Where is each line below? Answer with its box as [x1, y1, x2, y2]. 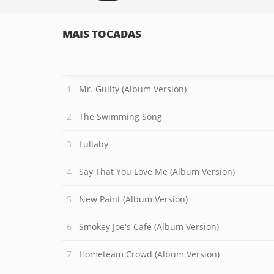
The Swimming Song [79, 111, 162, 122]
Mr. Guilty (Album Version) [79, 83, 187, 95]
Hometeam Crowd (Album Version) [79, 248, 220, 260]
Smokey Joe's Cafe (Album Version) [79, 221, 219, 232]
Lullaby [79, 138, 108, 150]
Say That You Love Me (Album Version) [79, 166, 235, 177]
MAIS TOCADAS [62, 27, 141, 41]
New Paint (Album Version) [79, 193, 188, 205]
